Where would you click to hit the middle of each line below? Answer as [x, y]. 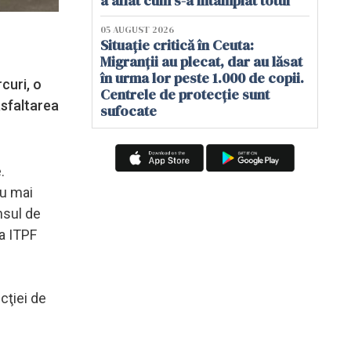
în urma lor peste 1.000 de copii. [202, 78]
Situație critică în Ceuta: [177, 45]
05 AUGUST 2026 [137, 30]
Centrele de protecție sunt [185, 94]
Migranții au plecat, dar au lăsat [201, 62]
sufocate [128, 111]
